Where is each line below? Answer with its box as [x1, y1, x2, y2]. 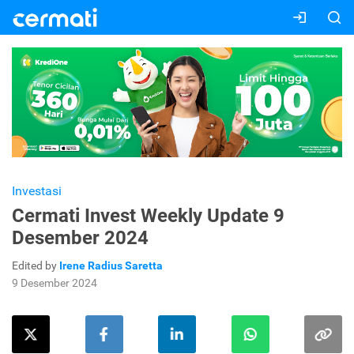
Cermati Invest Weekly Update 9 [12, 205, 284, 228]
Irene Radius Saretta [59, 259, 163, 273]
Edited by [12, 259, 59, 273]
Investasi [12, 183, 62, 199]
